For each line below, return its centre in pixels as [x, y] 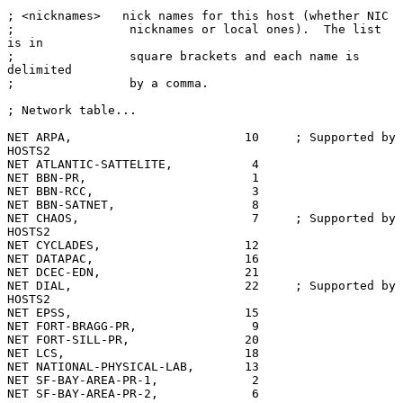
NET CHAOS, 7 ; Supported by [201, 218]
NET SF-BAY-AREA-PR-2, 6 [133, 393]
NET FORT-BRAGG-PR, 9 [133, 326]
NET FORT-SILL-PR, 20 [133, 339]
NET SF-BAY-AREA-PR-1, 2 [133, 380]
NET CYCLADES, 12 [133, 245]
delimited [40, 69]
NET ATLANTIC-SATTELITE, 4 [133, 164]
